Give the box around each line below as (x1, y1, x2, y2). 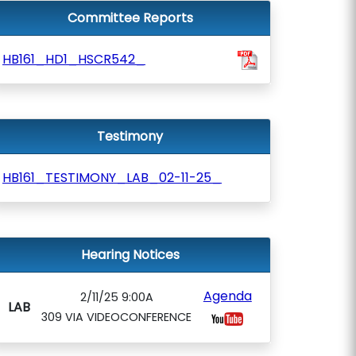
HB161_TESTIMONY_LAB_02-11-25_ (2, 168, 222, 187)
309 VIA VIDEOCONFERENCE (41, 309, 192, 325)
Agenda (203, 287, 252, 305)
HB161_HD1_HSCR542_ (2, 50, 145, 68)
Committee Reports (67, 9, 193, 27)
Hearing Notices (80, 246, 180, 264)
